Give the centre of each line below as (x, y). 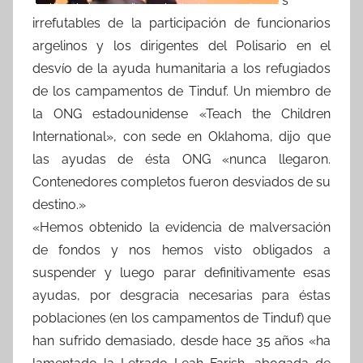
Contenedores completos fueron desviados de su (181, 181)
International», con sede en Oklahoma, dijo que (181, 136)
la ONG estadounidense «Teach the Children (181, 113)
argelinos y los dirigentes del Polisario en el (181, 45)
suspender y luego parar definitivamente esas (181, 272)
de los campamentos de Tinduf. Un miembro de (181, 91)
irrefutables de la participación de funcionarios (181, 23)
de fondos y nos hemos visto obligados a (181, 250)
